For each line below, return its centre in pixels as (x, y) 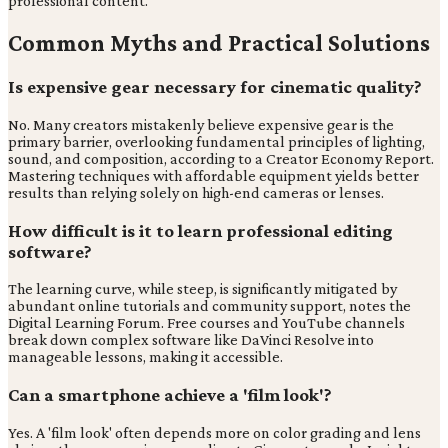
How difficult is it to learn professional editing (200, 230)
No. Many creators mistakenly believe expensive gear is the (201, 124)
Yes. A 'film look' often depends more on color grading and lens (214, 432)
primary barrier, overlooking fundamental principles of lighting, (216, 141)
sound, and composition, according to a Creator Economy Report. (221, 158)
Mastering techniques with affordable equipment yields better (213, 175)
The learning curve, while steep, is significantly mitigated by (202, 289)
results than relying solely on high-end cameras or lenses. (196, 192)
